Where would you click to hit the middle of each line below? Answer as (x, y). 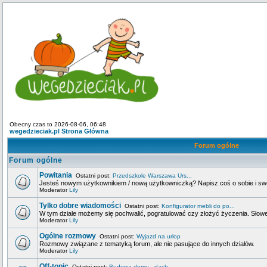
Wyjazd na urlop (159, 236)
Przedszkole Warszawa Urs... (152, 176)
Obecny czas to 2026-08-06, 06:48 (58, 124)
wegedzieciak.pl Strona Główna (59, 131)
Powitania (56, 175)
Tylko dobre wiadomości (80, 206)
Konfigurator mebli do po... (198, 206)
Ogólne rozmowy (68, 236)
